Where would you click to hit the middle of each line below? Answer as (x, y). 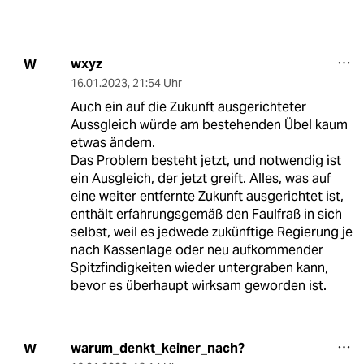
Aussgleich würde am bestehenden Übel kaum (209, 125)
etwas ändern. (113, 143)
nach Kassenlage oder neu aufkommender (197, 250)
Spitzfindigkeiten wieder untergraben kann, (199, 268)
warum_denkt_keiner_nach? (157, 349)
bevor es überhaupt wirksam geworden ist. (198, 286)
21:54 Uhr (157, 83)
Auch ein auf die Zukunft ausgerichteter (188, 107)
